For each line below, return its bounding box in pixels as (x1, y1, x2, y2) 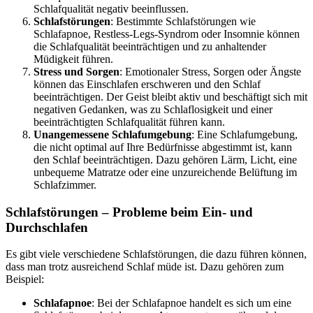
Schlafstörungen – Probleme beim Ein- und (6, 204, 253, 219)
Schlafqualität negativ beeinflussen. (34, 2, 189, 15)
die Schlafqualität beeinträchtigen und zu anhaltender (34, 40, 266, 52)
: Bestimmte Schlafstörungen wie (110, 15, 256, 27)
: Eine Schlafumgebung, (191, 128, 298, 140)
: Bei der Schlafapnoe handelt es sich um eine (92, 297, 291, 310)
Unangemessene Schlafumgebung (34, 128, 191, 140)
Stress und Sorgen (34, 65, 119, 78)
